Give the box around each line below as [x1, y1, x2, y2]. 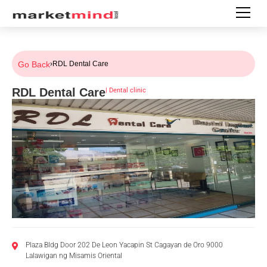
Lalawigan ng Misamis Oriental [25, 252, 122, 260]
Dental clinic [109, 86, 146, 94]
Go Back [18, 60, 50, 69]
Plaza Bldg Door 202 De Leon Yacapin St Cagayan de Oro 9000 [25, 241, 223, 249]
